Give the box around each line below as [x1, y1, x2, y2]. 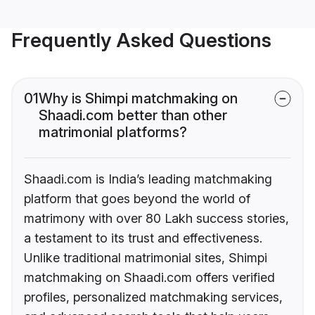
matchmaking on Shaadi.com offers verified [24, 270, 275, 285]
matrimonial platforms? [39, 124, 187, 141]
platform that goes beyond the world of [24, 191, 250, 207]
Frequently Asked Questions [11, 28, 271, 53]
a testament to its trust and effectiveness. [24, 231, 262, 246]
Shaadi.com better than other [39, 107, 227, 124]
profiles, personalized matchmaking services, [24, 290, 283, 305]
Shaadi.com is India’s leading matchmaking [24, 172, 272, 187]
